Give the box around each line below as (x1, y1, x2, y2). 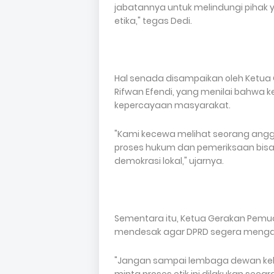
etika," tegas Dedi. (114, 15, 192, 27)
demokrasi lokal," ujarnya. (114, 155, 224, 167)
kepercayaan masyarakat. (114, 99, 231, 111)
